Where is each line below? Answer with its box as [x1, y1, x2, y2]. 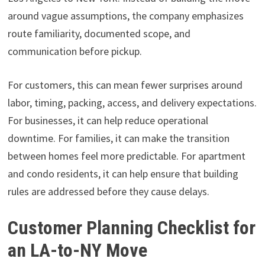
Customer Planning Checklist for [7, 216, 256, 240]
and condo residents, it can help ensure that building [7, 167, 238, 181]
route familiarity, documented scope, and [7, 27, 190, 41]
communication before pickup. [7, 44, 142, 59]
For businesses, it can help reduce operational [7, 114, 208, 128]
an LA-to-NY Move [7, 239, 147, 262]
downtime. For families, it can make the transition [7, 131, 230, 146]
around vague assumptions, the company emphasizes [7, 9, 244, 23]
